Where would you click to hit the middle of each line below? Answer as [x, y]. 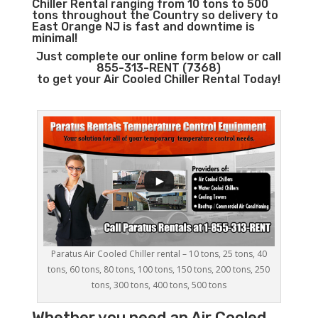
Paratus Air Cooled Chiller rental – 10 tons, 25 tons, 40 [159, 254]
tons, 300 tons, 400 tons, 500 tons [159, 285]
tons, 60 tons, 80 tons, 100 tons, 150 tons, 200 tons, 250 [159, 270]
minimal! [54, 38]
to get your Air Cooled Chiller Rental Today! [159, 79]
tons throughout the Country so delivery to [155, 15]
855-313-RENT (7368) [159, 68]
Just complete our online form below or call [159, 56]
